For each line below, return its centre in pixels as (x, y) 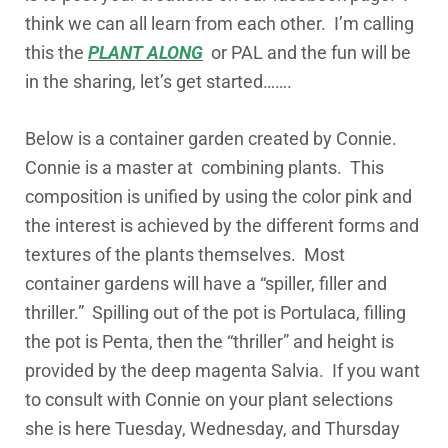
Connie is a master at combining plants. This (204, 167)
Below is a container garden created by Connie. (213, 138)
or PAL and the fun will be (307, 52)
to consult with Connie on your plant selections (209, 399)
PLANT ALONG (145, 52)
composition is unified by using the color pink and (218, 196)
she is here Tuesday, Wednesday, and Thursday (212, 428)
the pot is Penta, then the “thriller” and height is (209, 341)
